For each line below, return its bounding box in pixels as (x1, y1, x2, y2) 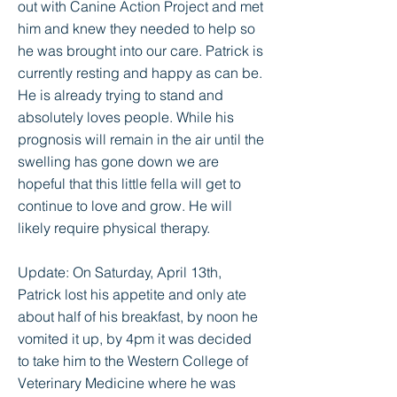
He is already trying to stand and (18, 86, 223, 104)
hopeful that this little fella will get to (18, 175, 241, 192)
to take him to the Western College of (18, 352, 248, 370)
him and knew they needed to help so (18, 19, 255, 37)
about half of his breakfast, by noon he (18, 307, 258, 325)
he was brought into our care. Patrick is (18, 42, 263, 59)
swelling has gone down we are (18, 152, 219, 170)
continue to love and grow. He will (18, 197, 232, 214)
